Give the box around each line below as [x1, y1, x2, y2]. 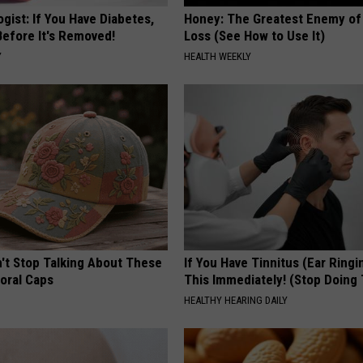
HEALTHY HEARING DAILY [184, 294, 288, 307]
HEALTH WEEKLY [184, 50, 252, 63]
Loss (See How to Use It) [184, 28, 326, 45]
